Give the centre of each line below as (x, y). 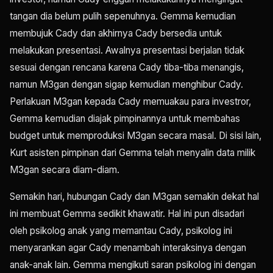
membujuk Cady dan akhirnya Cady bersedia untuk (116, 34)
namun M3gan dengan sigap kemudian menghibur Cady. (126, 85)
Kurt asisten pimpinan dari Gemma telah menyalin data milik (133, 153)
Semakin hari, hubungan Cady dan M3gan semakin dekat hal (134, 197)
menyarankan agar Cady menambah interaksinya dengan (128, 248)
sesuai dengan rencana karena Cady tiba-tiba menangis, (127, 68)
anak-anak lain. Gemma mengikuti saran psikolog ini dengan (133, 265)
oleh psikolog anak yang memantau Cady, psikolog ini (121, 231)
